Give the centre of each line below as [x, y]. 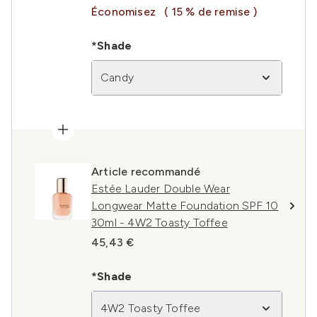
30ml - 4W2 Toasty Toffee [160, 223]
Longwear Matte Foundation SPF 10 [185, 206]
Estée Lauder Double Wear [161, 189]
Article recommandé [146, 172]
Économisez [125, 12]
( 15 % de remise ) [211, 12]
